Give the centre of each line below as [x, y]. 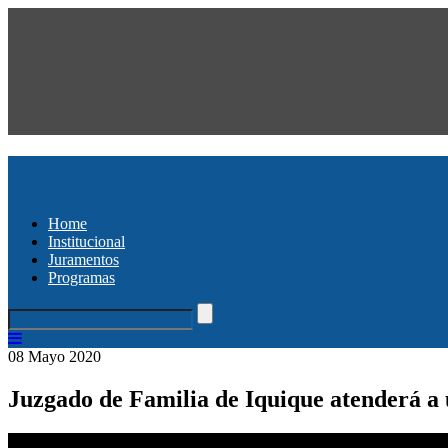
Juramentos [83, 259]
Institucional [86, 241]
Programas [81, 277]
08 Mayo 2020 [54, 356]
